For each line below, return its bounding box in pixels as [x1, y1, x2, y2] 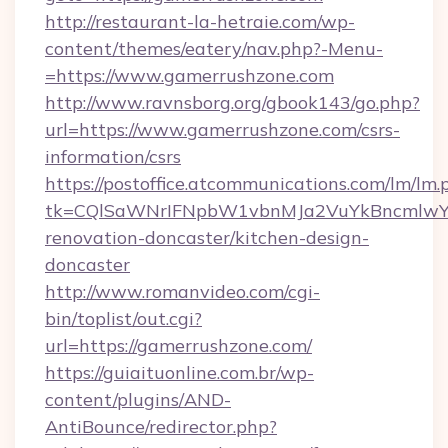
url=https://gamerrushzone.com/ [45, 334, 312, 357]
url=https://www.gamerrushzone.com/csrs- [45, 118, 400, 141]
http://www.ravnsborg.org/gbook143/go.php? [45, 91, 420, 114]
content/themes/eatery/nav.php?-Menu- [45, 37, 383, 60]
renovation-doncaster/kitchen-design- [45, 226, 369, 249]
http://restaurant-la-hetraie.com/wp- [45, 10, 355, 33]
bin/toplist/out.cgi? [45, 307, 202, 330]
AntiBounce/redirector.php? [45, 415, 277, 438]
